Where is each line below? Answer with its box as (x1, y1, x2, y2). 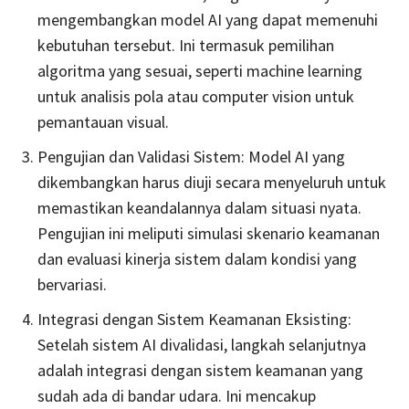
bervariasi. (37, 273, 107, 295)
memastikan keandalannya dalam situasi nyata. (37, 196, 362, 218)
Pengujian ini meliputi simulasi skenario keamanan (37, 222, 380, 244)
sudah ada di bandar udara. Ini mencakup (37, 384, 316, 406)
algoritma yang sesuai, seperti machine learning (37, 59, 362, 81)
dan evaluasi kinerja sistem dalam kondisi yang (37, 247, 357, 269)
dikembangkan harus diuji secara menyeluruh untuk (37, 171, 386, 193)
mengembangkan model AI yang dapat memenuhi (37, 8, 378, 30)
